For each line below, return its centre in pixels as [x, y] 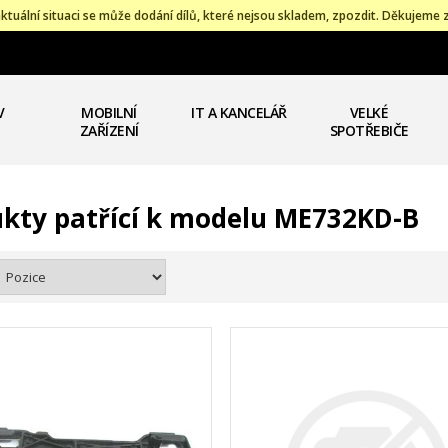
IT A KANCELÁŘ [239, 112]
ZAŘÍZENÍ [109, 130]
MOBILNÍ [109, 112]
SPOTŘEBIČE [369, 130]
